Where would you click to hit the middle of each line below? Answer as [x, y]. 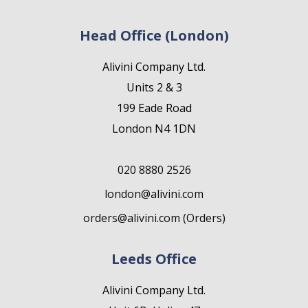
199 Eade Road [154, 108]
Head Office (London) [154, 35]
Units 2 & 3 [154, 87]
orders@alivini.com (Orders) [154, 218]
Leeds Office [154, 259]
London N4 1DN [154, 129]
